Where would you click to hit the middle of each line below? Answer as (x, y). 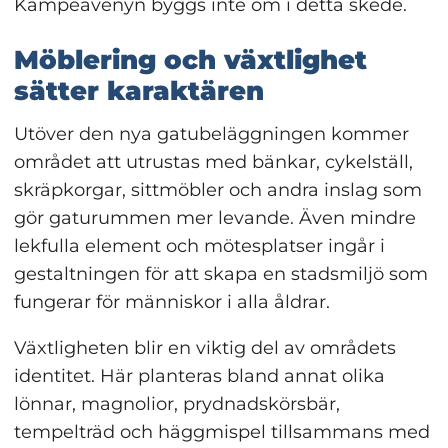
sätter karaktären (138, 90)
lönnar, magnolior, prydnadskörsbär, (176, 403)
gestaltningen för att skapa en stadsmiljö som (220, 273)
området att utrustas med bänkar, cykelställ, (213, 161)
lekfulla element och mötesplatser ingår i (199, 245)
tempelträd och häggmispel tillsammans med (221, 431)
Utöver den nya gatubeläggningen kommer (211, 133)
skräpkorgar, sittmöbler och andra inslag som (217, 189)
